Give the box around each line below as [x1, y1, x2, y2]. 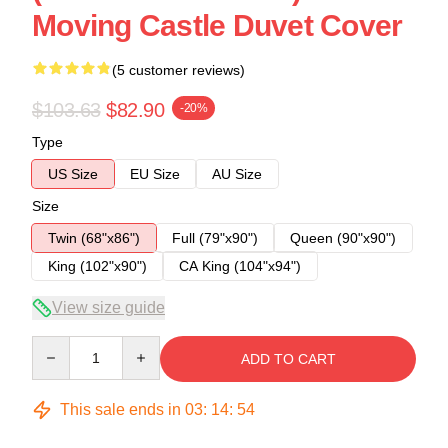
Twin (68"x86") [48, 229, 140, 246]
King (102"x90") [48, 257, 147, 274]
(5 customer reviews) [112, 61, 245, 78]
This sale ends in [56, 400, 185, 418]
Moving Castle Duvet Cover [32, 8, 403, 42]
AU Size [212, 165, 262, 182]
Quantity [31, 336, 84, 353]
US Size [48, 165, 98, 182]
